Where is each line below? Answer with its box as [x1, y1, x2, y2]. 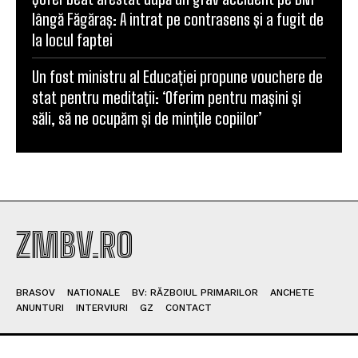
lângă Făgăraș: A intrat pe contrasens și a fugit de [32, 9, 324, 29]
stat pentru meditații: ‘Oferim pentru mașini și [32, 87, 301, 107]
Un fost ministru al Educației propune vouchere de [32, 66, 323, 86]
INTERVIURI [76, 301, 128, 313]
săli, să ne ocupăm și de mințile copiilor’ [32, 108, 262, 128]
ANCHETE [270, 286, 314, 298]
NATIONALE [67, 286, 120, 298]
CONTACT [165, 301, 212, 313]
